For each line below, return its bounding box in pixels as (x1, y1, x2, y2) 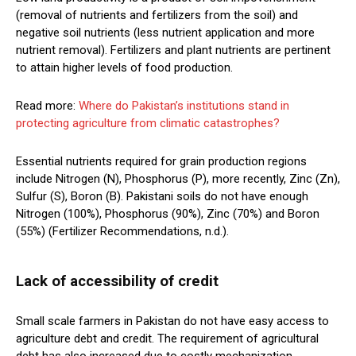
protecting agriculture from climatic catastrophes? (16, 115, 280, 130)
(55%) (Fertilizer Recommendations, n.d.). (16, 223, 229, 238)
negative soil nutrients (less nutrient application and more (16, 25, 315, 40)
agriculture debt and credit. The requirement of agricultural (16, 331, 319, 346)
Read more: (16, 98, 79, 113)
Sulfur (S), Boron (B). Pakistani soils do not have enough (16, 188, 308, 203)
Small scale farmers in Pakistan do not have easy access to (16, 313, 329, 328)
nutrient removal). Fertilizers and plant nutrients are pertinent (16, 42, 331, 57)
